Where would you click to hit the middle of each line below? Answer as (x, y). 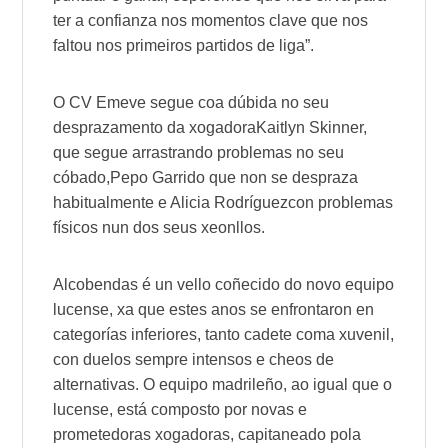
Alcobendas (96, 285)
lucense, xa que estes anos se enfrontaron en (214, 310)
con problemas (341, 203)
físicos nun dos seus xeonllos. (159, 228)
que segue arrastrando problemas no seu (199, 153)
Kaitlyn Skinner (310, 128)
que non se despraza (282, 178)
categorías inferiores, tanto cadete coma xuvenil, (224, 335)
